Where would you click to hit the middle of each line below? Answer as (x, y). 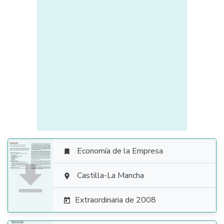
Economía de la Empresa (120, 151)
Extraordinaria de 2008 (115, 200)
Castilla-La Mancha (110, 175)
